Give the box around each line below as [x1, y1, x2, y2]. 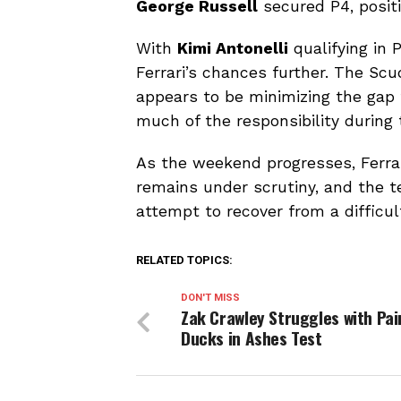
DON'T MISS [181, 291, 240, 303]
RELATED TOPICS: [136, 252, 233, 267]
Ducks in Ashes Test [181, 324, 322, 351]
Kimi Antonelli [177, 38, 288, 57]
